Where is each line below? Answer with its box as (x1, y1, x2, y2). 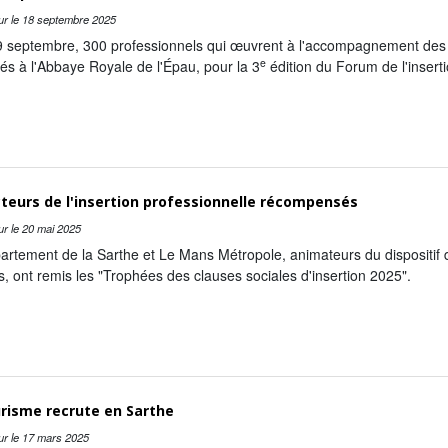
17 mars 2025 (21, 429, 89, 446)
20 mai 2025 (21, 220, 81, 237)
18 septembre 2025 (21, 11, 116, 28)
